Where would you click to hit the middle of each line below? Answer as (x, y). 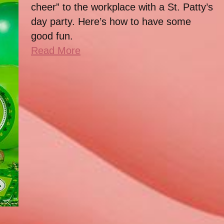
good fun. (52, 36)
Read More (56, 50)
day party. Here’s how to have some (111, 21)
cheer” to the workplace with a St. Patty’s (122, 7)
